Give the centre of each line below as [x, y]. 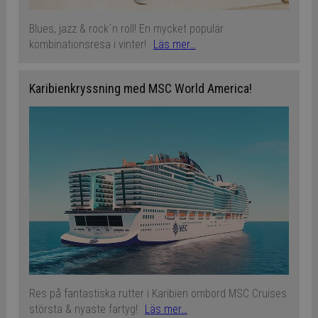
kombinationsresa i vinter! [87, 45]
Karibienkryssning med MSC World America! [140, 89]
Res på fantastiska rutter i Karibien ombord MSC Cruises [158, 294]
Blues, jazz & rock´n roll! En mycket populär [126, 29]
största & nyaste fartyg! [83, 309]
